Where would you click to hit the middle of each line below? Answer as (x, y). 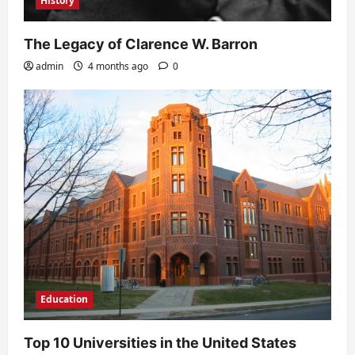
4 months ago (118, 67)
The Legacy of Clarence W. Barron (141, 44)
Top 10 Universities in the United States (160, 343)
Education (64, 300)
